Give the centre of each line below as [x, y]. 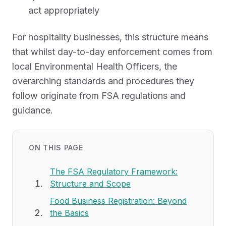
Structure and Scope [90, 184]
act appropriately [64, 10]
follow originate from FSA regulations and [99, 96]
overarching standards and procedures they [103, 81]
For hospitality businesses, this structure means [110, 37]
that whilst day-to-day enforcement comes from [112, 52]
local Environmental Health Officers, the [95, 66]
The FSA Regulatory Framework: [114, 172]
